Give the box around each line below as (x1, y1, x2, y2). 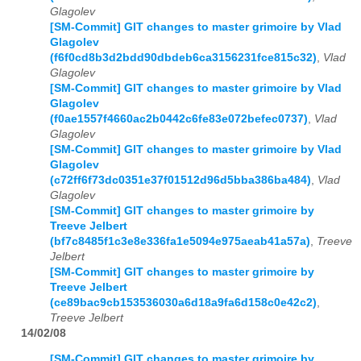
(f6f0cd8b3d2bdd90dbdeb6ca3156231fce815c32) (50, 51, 317, 64)
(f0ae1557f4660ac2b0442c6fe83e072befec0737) (50, 112, 308, 125)
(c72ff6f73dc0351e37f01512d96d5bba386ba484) (50, 173, 311, 186)
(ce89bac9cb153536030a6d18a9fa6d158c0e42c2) (50, 296, 317, 309)
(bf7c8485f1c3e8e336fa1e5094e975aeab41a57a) (50, 234, 310, 247)
